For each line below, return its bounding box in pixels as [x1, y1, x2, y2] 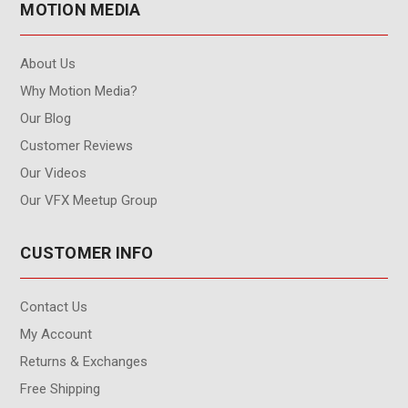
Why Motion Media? [20, 82, 138, 99]
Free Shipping [20, 380, 101, 397]
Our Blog [20, 109, 72, 127]
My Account [20, 325, 93, 342]
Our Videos [20, 164, 87, 181]
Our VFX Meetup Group [20, 191, 158, 209]
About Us [20, 55, 76, 72]
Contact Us [20, 298, 88, 315]
